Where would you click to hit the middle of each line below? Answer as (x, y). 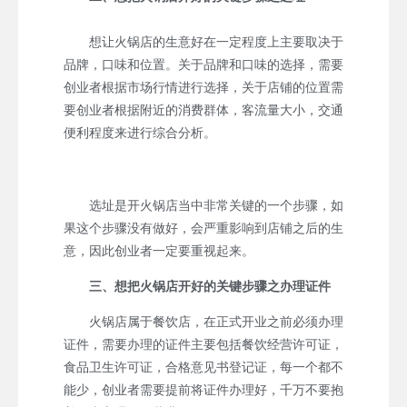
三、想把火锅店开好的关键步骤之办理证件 (210, 286)
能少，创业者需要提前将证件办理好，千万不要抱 (203, 389)
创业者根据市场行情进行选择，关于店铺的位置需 (203, 87)
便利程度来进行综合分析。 (140, 132)
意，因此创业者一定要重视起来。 (159, 250)
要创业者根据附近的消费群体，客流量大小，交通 (203, 109)
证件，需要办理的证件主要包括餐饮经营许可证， (203, 344)
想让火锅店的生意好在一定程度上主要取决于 (203, 41)
